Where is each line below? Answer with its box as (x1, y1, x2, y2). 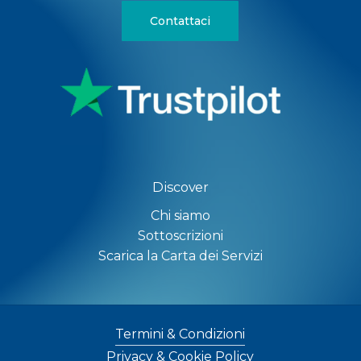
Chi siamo (150, 208, 210, 224)
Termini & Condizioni (115, 326, 246, 342)
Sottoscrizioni (137, 228, 223, 244)
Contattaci (150, 14, 211, 29)
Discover (152, 179, 209, 196)
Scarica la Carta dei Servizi (98, 248, 263, 264)
